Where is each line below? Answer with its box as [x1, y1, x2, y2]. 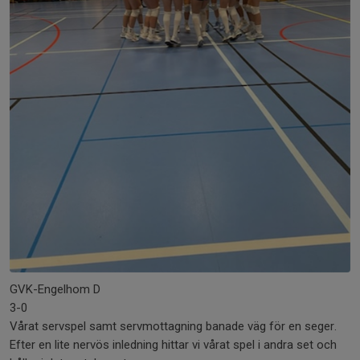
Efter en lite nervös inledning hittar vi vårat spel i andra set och [10, 337, 337, 353]
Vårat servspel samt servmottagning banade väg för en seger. [10, 319, 337, 334]
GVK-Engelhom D [10, 282, 100, 297]
